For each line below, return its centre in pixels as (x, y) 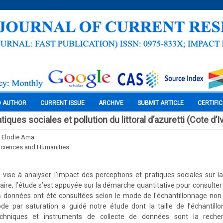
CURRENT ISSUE (62, 103)
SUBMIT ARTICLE (161, 103)
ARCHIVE (111, 103)
